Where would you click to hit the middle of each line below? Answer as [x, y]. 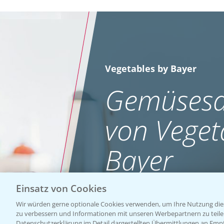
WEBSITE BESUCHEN [139, 195]
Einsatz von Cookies [61, 188]
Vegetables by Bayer [151, 68]
